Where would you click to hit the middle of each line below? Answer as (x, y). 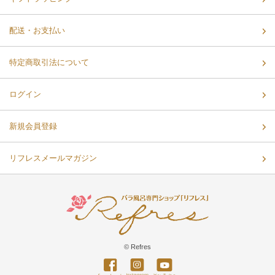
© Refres (137, 246)
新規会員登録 (33, 126)
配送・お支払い (37, 30)
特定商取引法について (49, 62)
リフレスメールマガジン (53, 158)
